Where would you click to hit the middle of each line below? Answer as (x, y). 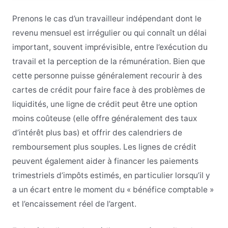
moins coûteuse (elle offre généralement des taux (104, 119)
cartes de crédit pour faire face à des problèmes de (108, 90)
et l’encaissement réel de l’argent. (74, 204)
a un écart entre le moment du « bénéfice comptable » (113, 190)
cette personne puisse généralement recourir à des (107, 76)
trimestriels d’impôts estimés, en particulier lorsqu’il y (111, 176)
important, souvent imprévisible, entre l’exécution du (110, 47)
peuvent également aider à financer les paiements (105, 161)
